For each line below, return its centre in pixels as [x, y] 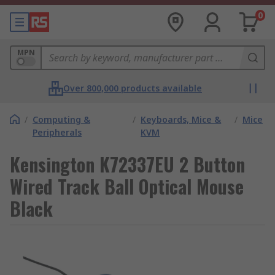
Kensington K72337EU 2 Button [127, 164]
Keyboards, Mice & [181, 119]
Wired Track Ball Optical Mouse [127, 186]
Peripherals [57, 132]
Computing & [61, 119]
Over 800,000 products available [133, 88]
